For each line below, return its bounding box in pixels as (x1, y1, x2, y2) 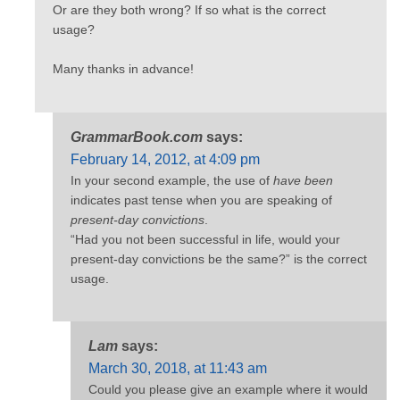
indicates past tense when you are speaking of (71, 192, 332, 207)
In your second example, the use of (71, 172, 273, 187)
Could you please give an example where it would (88, 382, 368, 397)
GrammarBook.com (71, 129, 203, 145)
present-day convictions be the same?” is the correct (71, 251, 367, 266)
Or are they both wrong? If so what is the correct (53, 2, 326, 17)
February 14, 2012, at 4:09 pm (71, 151, 260, 167)
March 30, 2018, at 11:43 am (88, 361, 267, 377)
